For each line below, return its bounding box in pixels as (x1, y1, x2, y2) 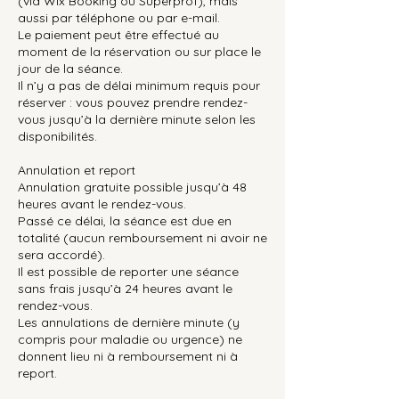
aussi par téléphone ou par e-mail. (18, 9, 220, 26)
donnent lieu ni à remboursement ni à (18, 347, 238, 364)
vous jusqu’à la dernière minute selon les (18, 110, 256, 127)
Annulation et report (18, 161, 135, 178)
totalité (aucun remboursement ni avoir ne (18, 229, 267, 246)
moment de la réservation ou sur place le (18, 43, 261, 60)
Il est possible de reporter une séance (18, 263, 239, 280)
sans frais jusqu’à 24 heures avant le (18, 280, 232, 297)
